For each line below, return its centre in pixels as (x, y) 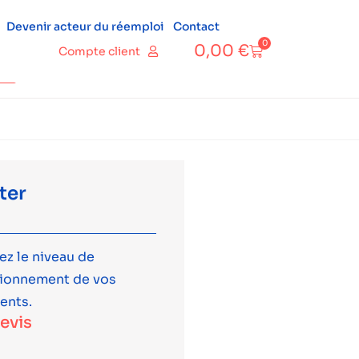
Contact (196, 26)
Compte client (99, 51)
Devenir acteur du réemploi (85, 26)
